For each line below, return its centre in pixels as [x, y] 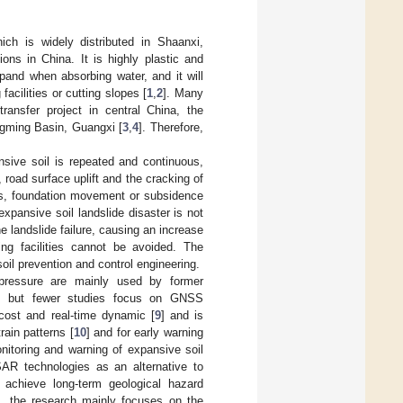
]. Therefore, [171, 127]
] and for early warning [145, 332]
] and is [182, 315]
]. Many [184, 93]
